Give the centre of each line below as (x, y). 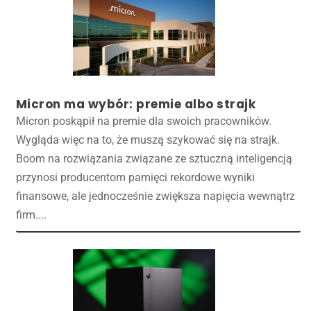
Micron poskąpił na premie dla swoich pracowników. (143, 121)
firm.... (31, 215)
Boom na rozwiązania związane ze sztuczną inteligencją (154, 158)
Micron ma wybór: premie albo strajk (136, 104)
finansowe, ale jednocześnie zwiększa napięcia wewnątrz (155, 196)
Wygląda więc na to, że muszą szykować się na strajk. (148, 140)
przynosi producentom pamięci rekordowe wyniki (135, 177)
